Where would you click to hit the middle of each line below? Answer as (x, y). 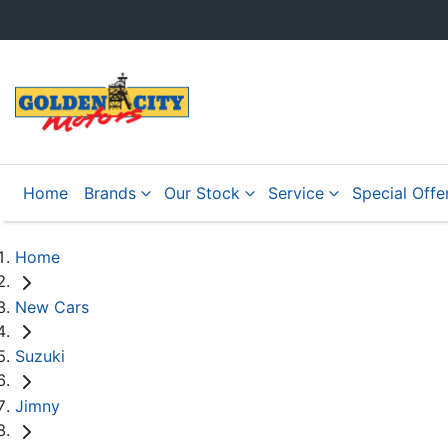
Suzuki (40, 356)
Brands (110, 193)
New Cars (52, 306)
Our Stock (202, 193)
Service (296, 193)
